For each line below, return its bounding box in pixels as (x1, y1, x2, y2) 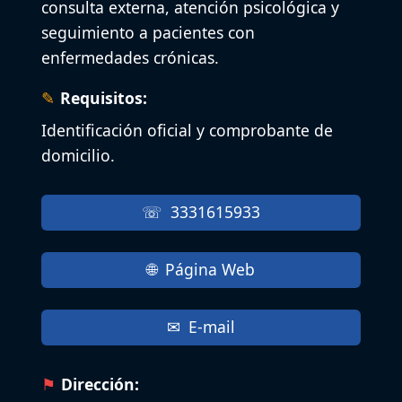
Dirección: (61, 372, 140, 395)
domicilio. (41, 144, 115, 166)
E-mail (188, 316, 235, 338)
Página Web (164, 258, 255, 281)
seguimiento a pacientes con (41, 21, 255, 43)
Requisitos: (60, 86, 148, 109)
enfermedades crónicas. (41, 46, 219, 68)
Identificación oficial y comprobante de (41, 118, 333, 141)
